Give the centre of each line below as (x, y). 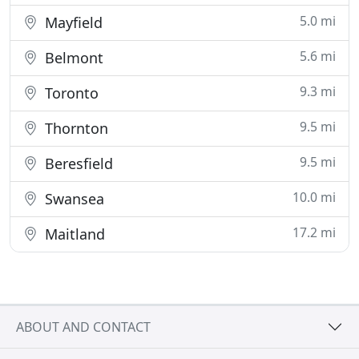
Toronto (70, 93)
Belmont (72, 58)
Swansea (73, 199)
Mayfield (72, 22)
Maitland (73, 234)
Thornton (75, 128)
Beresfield (77, 163)
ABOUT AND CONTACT (83, 327)
